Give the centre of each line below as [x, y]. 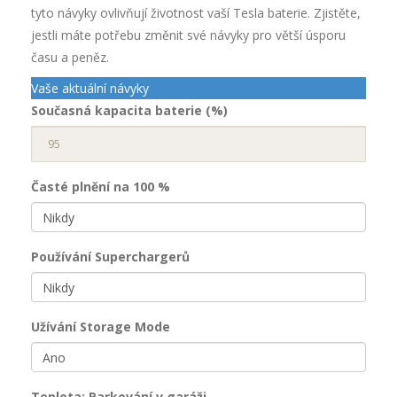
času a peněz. [70, 58]
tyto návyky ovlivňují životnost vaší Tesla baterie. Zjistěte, [196, 13]
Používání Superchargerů [110, 257]
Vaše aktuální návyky [90, 89]
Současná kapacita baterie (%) [129, 111]
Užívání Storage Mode [101, 327]
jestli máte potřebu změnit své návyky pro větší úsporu [188, 35]
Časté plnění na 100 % [101, 187]
